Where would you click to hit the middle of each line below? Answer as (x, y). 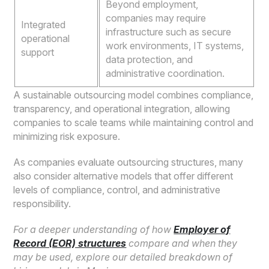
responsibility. (42, 204)
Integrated (44, 25)
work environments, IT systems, (175, 46)
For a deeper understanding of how (94, 230)
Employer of (202, 230)
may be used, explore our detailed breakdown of (123, 257)
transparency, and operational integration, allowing (122, 109)
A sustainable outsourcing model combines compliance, (134, 95)
